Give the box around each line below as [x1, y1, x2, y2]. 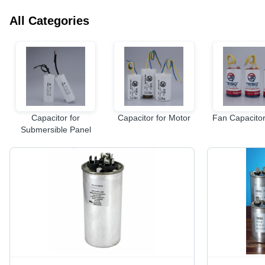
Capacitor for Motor [117, 113, 190, 123]
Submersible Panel [20, 125, 91, 135]
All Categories [9, 14, 89, 28]
